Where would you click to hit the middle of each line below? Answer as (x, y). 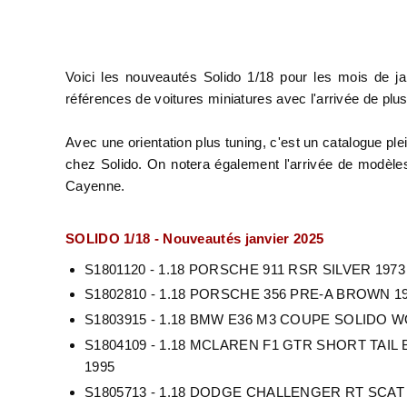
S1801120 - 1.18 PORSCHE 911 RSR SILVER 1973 (245, 269)
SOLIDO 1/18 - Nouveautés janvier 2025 (197, 238)
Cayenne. (97, 185)
